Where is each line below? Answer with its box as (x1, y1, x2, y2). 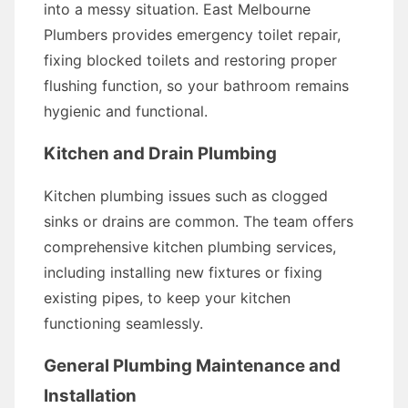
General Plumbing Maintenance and (44, 355, 341, 376)
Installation (44, 385, 137, 406)
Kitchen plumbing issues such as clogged (44, 187, 328, 205)
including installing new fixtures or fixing (44, 263, 322, 281)
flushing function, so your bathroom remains (44, 76, 349, 95)
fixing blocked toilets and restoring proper (44, 51, 337, 69)
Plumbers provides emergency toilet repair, (44, 25, 341, 44)
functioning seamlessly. (44, 314, 203, 332)
